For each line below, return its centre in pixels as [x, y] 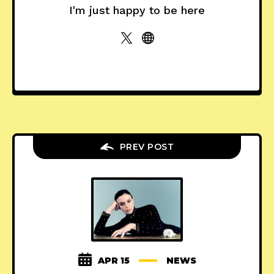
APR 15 [113, 260]
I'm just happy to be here [137, 10]
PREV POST [147, 146]
